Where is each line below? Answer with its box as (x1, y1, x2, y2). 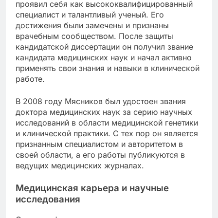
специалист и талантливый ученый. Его (16, 10, 164, 20)
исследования (16, 194, 80, 205)
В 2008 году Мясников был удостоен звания (16, 96, 186, 107)
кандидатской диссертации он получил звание (16, 42, 193, 52)
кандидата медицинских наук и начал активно (16, 53, 192, 63)
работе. (16, 74, 45, 84)
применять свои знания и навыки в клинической (16, 63, 200, 73)
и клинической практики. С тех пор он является (16, 128, 198, 139)
